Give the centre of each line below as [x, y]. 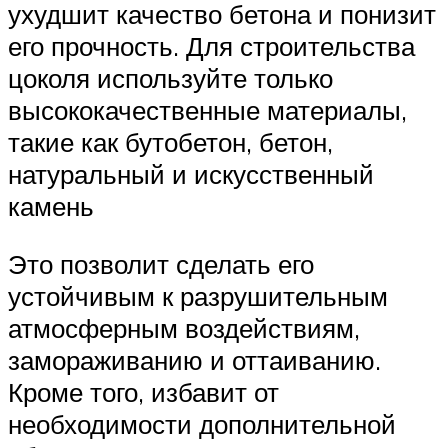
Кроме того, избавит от [143, 391]
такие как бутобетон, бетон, [170, 142]
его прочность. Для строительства [211, 46]
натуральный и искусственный [191, 174]
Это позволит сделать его [161, 263]
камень [51, 206]
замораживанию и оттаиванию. [194, 359]
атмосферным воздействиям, [184, 327]
